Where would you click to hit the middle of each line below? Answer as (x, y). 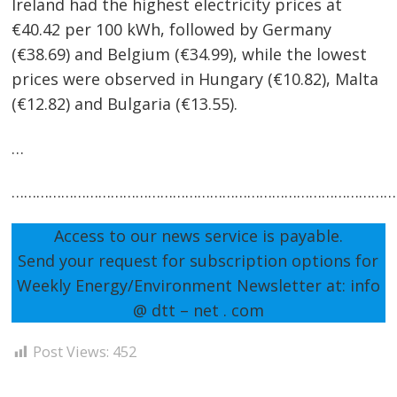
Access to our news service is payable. (198, 235)
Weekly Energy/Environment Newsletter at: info (198, 285)
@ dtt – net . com (198, 310)
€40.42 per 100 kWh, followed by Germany (172, 30)
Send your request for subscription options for (198, 260)
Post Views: (71, 352)
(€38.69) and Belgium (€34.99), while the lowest (190, 54)
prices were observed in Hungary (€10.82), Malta (195, 79)
